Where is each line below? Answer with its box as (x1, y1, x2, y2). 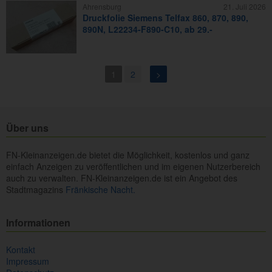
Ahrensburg (83, 1, 121, 12)
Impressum (6, 255, 49, 268)
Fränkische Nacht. (66, 183, 135, 196)
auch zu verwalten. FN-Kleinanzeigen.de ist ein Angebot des (6, 172, 237, 185)
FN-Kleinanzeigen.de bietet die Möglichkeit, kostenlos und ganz (6, 149, 250, 161)
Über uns (6, 121, 49, 135)
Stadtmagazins (6, 183, 66, 196)
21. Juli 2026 (223, 1, 266, 12)
